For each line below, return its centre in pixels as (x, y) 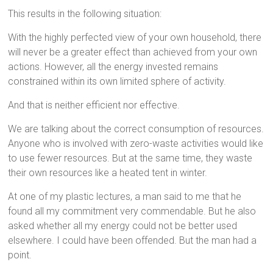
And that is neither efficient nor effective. (94, 105)
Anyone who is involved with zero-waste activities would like (136, 144)
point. (20, 255)
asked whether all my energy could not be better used (123, 226)
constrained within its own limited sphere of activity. (117, 81)
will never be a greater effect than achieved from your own (133, 52)
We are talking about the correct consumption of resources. (136, 129)
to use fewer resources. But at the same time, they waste (130, 158)
